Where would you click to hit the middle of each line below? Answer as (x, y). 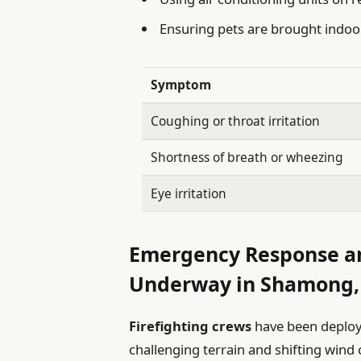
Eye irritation (189, 194)
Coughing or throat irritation (236, 121)
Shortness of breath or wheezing (247, 158)
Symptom (181, 85)
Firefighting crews (191, 326)
